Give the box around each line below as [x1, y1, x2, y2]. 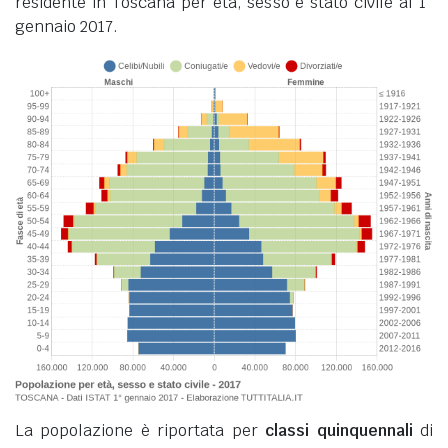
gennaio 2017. [15, 15, 118, 37]
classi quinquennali [265, 420, 413, 442]
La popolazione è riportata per [15, 420, 266, 442]
